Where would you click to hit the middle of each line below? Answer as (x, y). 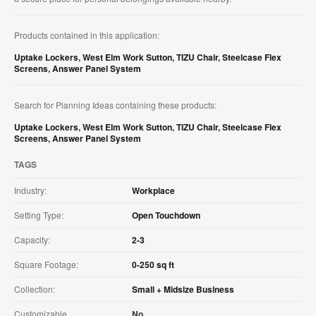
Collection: (35, 288)
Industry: (30, 190)
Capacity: (32, 239)
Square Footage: (46, 264)
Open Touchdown (166, 215)
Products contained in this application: (87, 35)
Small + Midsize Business (183, 289)
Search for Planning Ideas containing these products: (115, 104)
